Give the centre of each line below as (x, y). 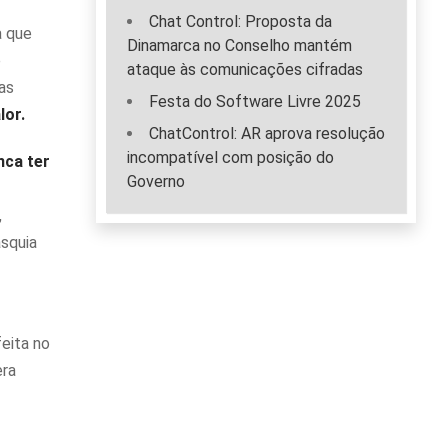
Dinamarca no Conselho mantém (239, 46)
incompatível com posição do (230, 158)
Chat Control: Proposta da (240, 22)
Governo (156, 182)
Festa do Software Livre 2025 (255, 102)
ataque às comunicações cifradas (245, 70)
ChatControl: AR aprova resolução (267, 134)
